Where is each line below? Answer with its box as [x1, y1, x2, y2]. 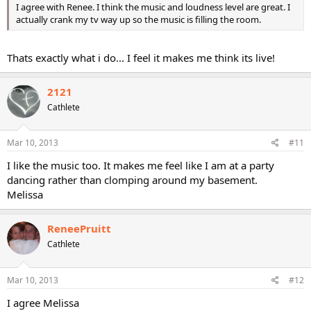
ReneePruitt [47, 221, 111, 235]
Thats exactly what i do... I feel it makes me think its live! [7, 50, 275, 65]
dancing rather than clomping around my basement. [7, 173, 258, 187]
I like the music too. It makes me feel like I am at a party [7, 158, 274, 172]
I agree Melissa [7, 295, 79, 310]
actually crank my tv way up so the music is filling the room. [16, 13, 261, 26]
